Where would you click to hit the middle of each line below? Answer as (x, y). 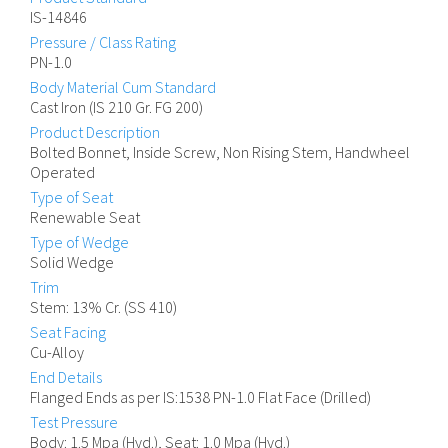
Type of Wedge (79, 242)
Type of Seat (71, 197)
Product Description (95, 132)
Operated (62, 172)
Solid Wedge (72, 262)
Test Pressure (74, 422)
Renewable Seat (85, 217)
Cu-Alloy (57, 352)
